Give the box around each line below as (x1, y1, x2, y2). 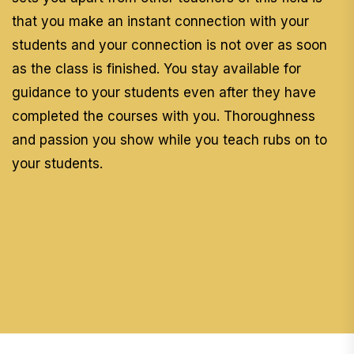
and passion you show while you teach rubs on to (12, 132, 327, 149)
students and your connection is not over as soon (12, 37, 327, 54)
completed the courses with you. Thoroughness (12, 108, 315, 125)
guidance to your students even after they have (12, 85, 316, 101)
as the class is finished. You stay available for (12, 61, 301, 77)
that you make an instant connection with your (12, 13, 309, 30)
